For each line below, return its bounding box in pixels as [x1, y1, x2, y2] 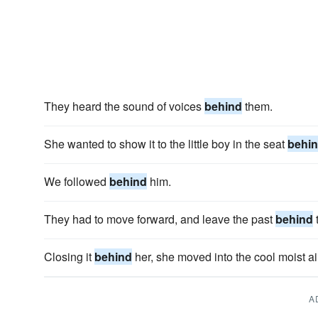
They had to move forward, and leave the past [44, 211, 275, 227]
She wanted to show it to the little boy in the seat [44, 136, 287, 152]
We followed [44, 173, 109, 190]
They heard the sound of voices [44, 98, 204, 114]
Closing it [44, 248, 94, 265]
